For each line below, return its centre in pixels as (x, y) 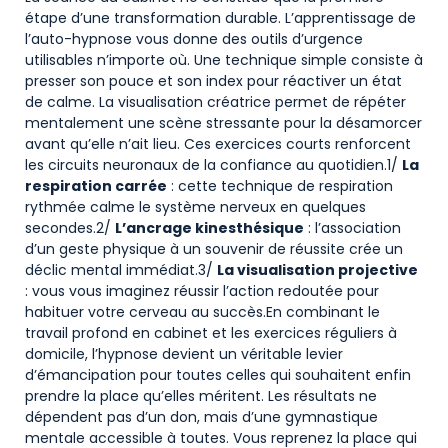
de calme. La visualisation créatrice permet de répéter (215, 101)
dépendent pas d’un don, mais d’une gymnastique (201, 416)
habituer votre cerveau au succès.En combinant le (202, 311)
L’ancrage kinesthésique (209, 227)
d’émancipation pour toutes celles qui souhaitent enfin (218, 374)
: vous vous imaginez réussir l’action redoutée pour (202, 290)
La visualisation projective (317, 269)
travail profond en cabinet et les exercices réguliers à (211, 332)
